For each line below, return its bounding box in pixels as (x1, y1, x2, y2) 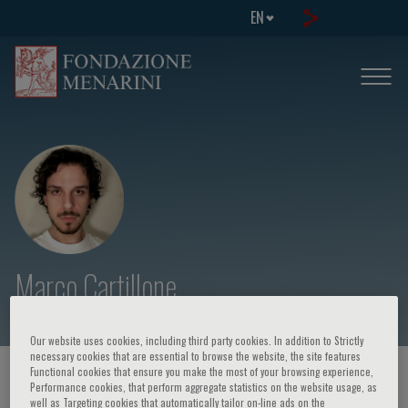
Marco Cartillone (15, 263, 177, 309)
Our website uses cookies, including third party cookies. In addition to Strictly (30, 332, 364, 349)
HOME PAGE (15, 368, 77, 390)
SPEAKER (278, 368, 326, 390)
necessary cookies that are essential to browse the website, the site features (30, 348, 362, 364)
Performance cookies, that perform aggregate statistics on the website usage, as (30, 379, 378, 395)
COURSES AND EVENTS (116, 368, 240, 390)
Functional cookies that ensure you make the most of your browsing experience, (30, 363, 374, 380)
